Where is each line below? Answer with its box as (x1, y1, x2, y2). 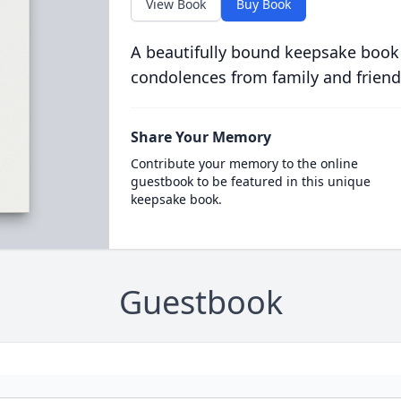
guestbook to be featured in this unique (130, 173, 371, 190)
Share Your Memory (130, 127, 271, 147)
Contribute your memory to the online (130, 155, 358, 172)
